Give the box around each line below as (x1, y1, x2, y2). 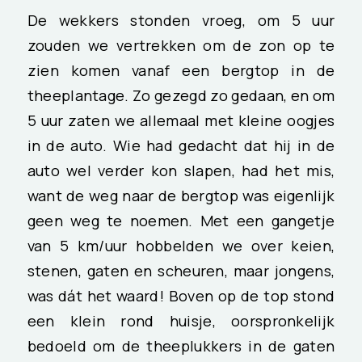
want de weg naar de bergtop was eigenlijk (27, 185, 335, 206)
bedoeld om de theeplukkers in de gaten (27, 335, 335, 356)
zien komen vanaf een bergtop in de (27, 60, 335, 81)
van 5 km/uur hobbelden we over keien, (27, 235, 335, 256)
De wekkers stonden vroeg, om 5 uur (27, 10, 335, 31)
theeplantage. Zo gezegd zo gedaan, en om (27, 85, 335, 106)
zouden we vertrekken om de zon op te (27, 35, 335, 56)
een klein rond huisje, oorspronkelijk (27, 310, 335, 331)
